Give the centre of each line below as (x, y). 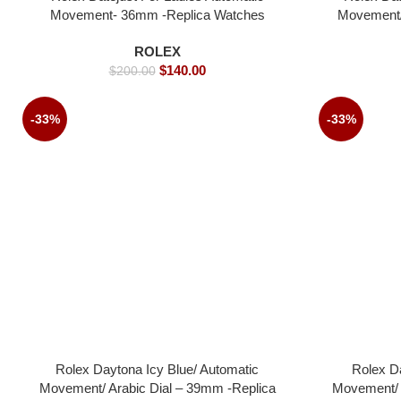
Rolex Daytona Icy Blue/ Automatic (157, 369)
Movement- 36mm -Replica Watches (157, 14)
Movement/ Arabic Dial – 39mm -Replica (157, 388)
